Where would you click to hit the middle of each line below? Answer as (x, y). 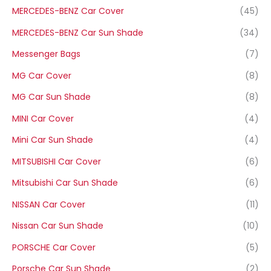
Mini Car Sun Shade (53, 140)
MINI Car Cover (43, 118)
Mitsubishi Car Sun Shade (65, 183)
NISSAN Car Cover (49, 204)
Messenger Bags (46, 54)
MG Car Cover (42, 75)
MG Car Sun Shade (51, 97)
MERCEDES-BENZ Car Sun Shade (78, 32)
